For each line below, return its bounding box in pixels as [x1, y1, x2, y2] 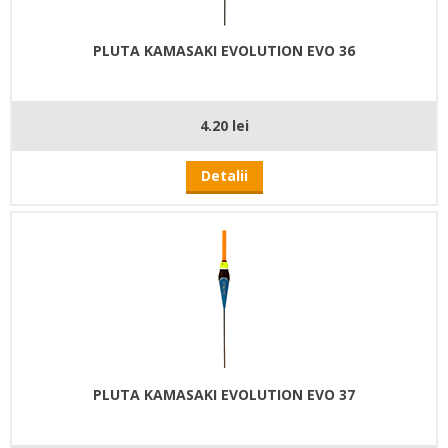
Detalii [200, 165, 248, 185]
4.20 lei [199, 115, 249, 135]
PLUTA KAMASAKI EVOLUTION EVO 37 [93, 384, 355, 404]
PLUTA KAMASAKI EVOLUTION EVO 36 [93, 40, 355, 60]
